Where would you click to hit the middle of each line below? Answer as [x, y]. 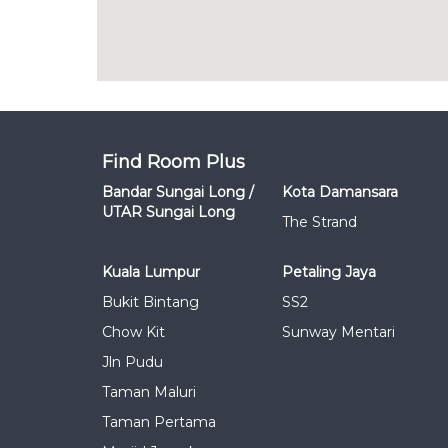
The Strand [319, 222]
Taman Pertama [159, 422]
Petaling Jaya [329, 272]
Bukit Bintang [150, 302]
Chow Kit [133, 332]
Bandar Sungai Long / [178, 192]
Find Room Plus [173, 162]
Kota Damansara [340, 192]
